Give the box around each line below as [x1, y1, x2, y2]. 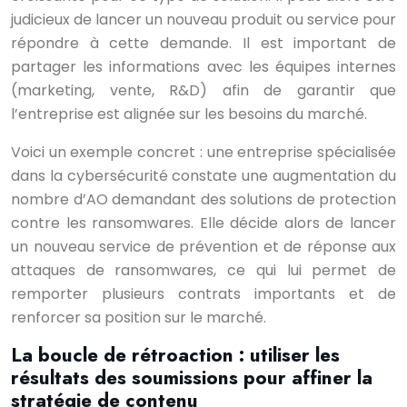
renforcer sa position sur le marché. [11, 307, 266, 328]
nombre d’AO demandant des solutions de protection [11, 189, 396, 210]
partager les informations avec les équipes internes [11, 56, 396, 77]
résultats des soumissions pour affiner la [11, 364, 372, 392]
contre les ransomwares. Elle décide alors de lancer [11, 213, 396, 233]
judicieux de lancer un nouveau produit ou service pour [11, 9, 396, 30]
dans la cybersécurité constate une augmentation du [11, 165, 396, 186]
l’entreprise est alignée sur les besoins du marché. [11, 104, 367, 124]
